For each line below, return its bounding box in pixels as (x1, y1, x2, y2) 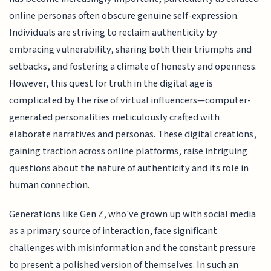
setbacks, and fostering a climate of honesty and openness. (9, 59, 258, 74)
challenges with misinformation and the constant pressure (9, 241, 256, 256)
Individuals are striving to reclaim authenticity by (9, 25, 218, 40)
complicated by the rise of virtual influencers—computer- (9, 93, 252, 108)
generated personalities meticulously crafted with (9, 109, 220, 125)
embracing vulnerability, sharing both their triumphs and (9, 42, 252, 57)
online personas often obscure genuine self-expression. (9, 8, 240, 23)
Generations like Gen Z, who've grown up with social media (9, 207, 256, 222)
